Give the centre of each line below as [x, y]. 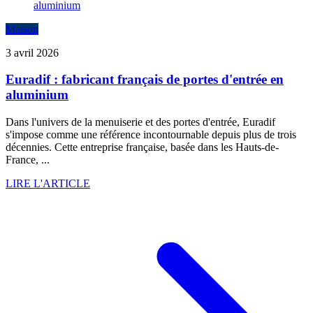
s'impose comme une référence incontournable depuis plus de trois [151, 135]
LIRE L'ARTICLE [48, 184]
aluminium [37, 95]
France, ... [28, 160]
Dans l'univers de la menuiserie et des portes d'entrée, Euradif [140, 122]
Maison [22, 29]
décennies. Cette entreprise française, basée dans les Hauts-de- [142, 147]
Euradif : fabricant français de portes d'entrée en [145, 80]
